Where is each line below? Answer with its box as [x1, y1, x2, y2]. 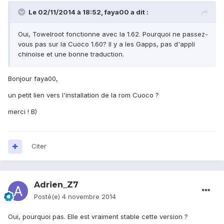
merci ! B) [8, 107, 37, 116]
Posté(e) [34, 192, 62, 201]
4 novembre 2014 [62, 192, 116, 201]
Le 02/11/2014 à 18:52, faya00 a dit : [28, 8, 148, 16]
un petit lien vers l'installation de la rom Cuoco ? [8, 91, 159, 99]
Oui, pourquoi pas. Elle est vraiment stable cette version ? [8, 212, 188, 221]
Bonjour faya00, [8, 74, 58, 83]
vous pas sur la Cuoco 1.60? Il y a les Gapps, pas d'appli [18, 40, 195, 48]
